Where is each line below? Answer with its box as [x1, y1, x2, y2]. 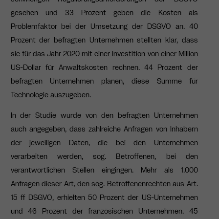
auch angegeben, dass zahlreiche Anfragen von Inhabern [10, 124, 198, 134]
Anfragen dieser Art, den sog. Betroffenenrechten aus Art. [10, 179, 198, 189]
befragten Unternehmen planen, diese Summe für [10, 76, 198, 86]
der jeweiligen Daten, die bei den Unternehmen [10, 138, 198, 148]
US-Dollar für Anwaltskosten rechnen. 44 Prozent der [10, 62, 198, 72]
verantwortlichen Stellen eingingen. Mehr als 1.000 [10, 165, 198, 175]
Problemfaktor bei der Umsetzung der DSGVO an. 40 [10, 21, 198, 31]
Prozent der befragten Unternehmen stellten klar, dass [10, 35, 198, 45]
